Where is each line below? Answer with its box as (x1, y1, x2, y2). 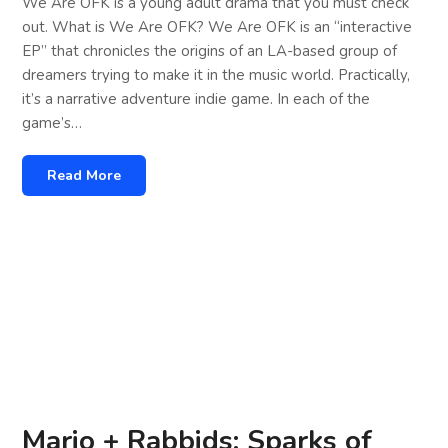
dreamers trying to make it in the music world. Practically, (22, 65, 411, 85)
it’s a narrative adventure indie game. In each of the (22, 89, 371, 109)
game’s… (22, 113, 83, 133)
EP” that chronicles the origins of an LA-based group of (22, 41, 398, 61)
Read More (47, 166, 122, 185)
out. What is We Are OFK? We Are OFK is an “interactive (22, 17, 413, 37)
